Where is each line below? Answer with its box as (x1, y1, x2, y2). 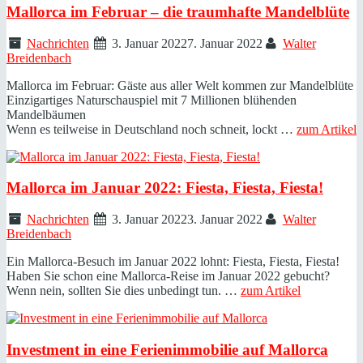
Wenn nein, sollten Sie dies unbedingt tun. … (6, 284, 241, 297)
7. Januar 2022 (187, 36, 263, 50)
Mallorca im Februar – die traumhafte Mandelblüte (6, 2, 349, 20)
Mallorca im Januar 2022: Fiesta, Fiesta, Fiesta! (6, 179, 323, 197)
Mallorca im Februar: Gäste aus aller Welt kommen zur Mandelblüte (6, 78, 353, 92)
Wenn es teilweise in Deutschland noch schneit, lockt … (6, 122, 297, 136)
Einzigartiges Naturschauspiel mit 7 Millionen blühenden (6, 92, 297, 107)
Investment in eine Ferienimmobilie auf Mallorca (6, 340, 328, 358)
